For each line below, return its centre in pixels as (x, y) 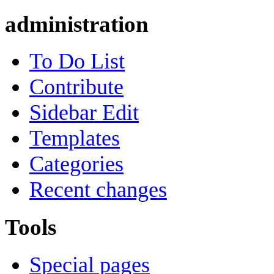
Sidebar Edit (84, 113)
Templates (75, 139)
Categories (76, 164)
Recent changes (98, 190)
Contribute (76, 87)
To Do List (77, 61)
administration (77, 24)
